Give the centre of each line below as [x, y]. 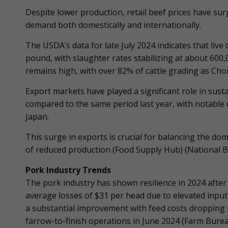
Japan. [37, 117]
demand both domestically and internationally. [113, 25]
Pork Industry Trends [68, 170]
